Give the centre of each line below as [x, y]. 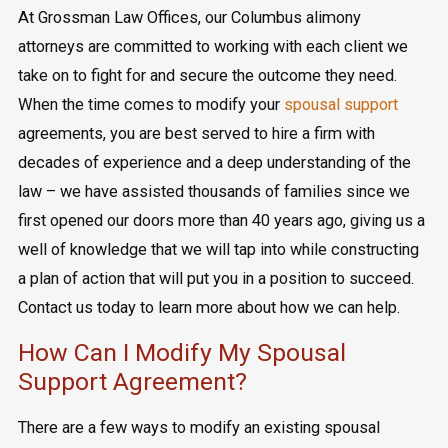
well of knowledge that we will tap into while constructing [218, 249]
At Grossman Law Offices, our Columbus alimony [189, 17]
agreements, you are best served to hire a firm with [196, 133]
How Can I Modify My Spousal [181, 353]
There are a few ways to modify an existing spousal [198, 427]
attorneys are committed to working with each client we [212, 46]
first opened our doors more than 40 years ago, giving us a [221, 220]
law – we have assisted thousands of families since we [213, 191]
